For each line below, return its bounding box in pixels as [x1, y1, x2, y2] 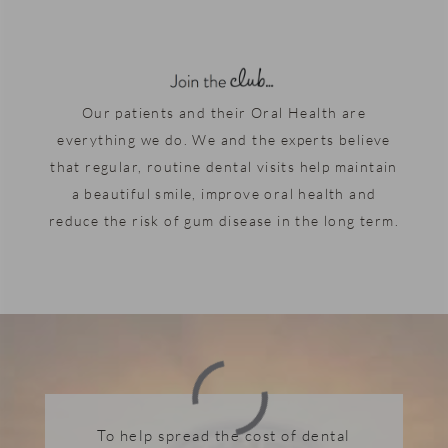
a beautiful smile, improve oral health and [71, 184, 377, 202]
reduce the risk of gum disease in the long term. [48, 211, 400, 229]
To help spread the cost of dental [97, 426, 351, 445]
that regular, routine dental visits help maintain [50, 157, 398, 175]
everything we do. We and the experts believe [57, 130, 391, 148]
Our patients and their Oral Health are [81, 103, 367, 121]
